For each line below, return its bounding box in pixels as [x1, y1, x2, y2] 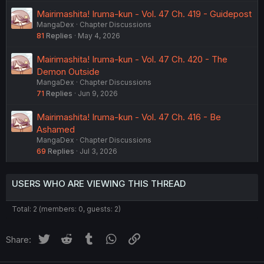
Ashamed [37, 123, 75, 135]
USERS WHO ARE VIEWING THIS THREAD [12, 177, 186, 189]
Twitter [51, 232, 80, 243]
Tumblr [96, 232, 124, 243]
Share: [6, 233, 31, 245]
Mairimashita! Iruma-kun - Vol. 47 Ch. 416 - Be [37, 111, 221, 123]
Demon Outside [37, 65, 100, 77]
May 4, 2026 [78, 31, 120, 40]
